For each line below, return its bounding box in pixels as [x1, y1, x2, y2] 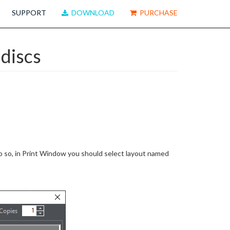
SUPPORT [12, 8, 46, 17]
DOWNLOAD [68, 8, 114, 17]
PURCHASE [137, 8, 178, 17]
